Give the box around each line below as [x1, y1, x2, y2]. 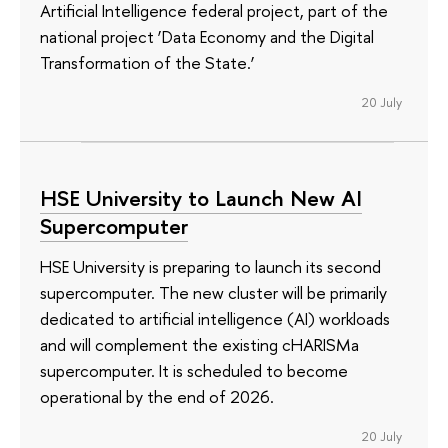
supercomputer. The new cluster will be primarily [40, 280, 387, 304]
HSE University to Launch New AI [40, 183, 362, 213]
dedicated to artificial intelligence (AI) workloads [40, 306, 390, 330]
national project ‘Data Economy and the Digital [40, 25, 374, 49]
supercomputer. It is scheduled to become [40, 358, 348, 382]
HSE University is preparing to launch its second [40, 254, 381, 278]
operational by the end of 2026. [40, 384, 274, 408]
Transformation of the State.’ [40, 51, 255, 75]
